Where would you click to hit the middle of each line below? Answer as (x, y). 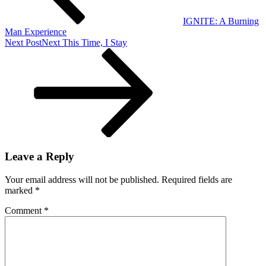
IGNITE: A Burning (221, 21)
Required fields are (197, 180)
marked (20, 191)
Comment (24, 211)
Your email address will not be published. (82, 180)
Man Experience (36, 31)
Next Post (23, 42)
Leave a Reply (39, 157)
